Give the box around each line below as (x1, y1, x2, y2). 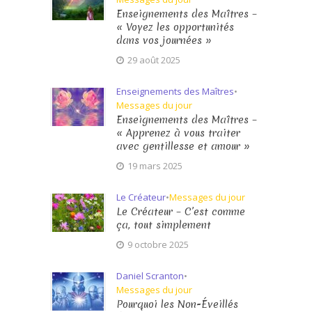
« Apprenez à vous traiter (116, 126, 241, 140)
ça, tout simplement (116, 218, 212, 232)
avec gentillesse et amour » (116, 139, 251, 153)
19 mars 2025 (127, 159, 183, 172)
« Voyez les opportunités (116, 20, 235, 34)
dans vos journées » (116, 33, 212, 47)
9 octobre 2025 (127, 238, 189, 251)
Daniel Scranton (116, 270, 185, 282)
